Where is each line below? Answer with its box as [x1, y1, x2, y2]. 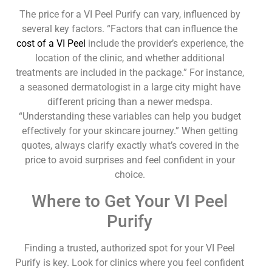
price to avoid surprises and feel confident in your [24, 154, 235, 166]
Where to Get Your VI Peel [32, 191, 228, 211]
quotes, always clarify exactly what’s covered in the [21, 140, 239, 152]
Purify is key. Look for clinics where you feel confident [15, 256, 245, 268]
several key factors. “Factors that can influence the [22, 23, 238, 35]
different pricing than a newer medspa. [47, 96, 212, 108]
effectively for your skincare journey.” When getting [21, 125, 238, 137]
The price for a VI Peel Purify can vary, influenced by [19, 8, 240, 21]
